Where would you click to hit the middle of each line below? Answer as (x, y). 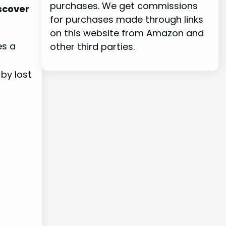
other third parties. (92, 46)
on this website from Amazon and (127, 33)
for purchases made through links (126, 19)
